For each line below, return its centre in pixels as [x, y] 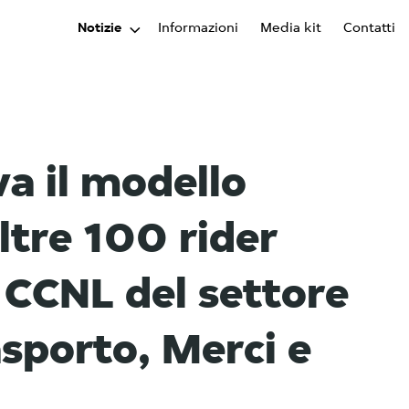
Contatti [369, 28]
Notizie [100, 28]
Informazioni [198, 28]
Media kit [291, 28]
